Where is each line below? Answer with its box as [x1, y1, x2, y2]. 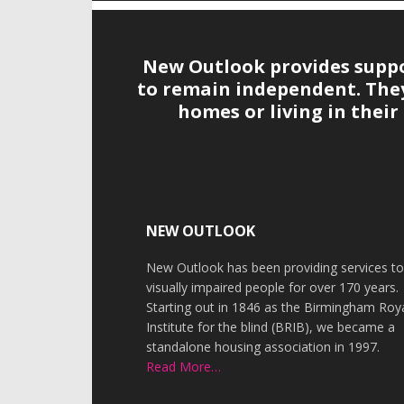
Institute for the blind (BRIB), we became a [146, 318, 396, 335]
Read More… [146, 358, 222, 375]
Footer [91, 165, 199, 209]
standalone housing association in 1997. [146, 338, 381, 355]
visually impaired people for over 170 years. [146, 279, 399, 296]
